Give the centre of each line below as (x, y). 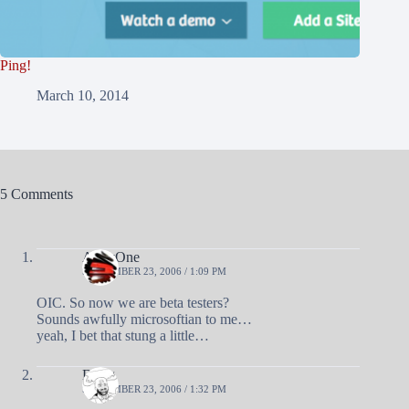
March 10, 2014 (83, 96)
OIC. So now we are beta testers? (133, 303)
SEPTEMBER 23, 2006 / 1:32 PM (154, 389)
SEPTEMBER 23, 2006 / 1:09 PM (154, 272)
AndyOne (111, 257)
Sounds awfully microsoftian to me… (144, 320)
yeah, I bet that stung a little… (123, 336)
